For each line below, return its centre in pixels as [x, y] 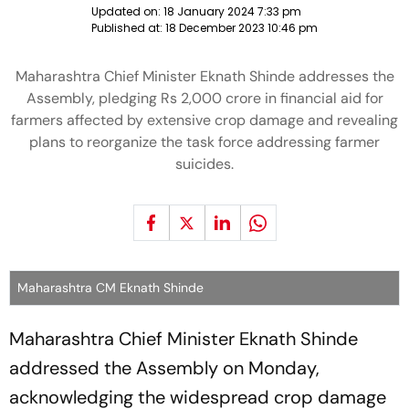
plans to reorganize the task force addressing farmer [204, 142]
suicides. [204, 164]
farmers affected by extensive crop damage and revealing [204, 120]
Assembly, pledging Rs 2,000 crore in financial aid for [204, 98]
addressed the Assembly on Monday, [164, 368]
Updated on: [127, 11]
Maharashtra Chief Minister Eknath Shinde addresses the [204, 76]
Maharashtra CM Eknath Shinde [110, 288]
